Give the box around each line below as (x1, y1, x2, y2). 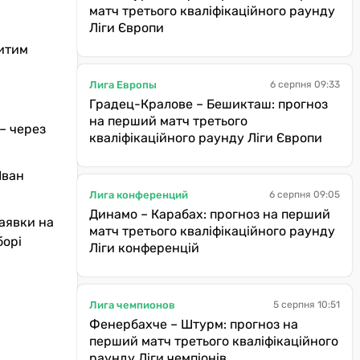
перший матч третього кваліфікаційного (89, 333, 338, 349)
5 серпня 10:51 (273, 299, 340, 310)
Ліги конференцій (89, 240, 199, 256)
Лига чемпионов (89, 298, 175, 311)
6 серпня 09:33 (270, 79, 340, 90)
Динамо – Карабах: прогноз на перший (89, 207, 330, 222)
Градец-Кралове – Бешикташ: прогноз (89, 96, 328, 112)
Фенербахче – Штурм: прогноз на (89, 317, 298, 332)
